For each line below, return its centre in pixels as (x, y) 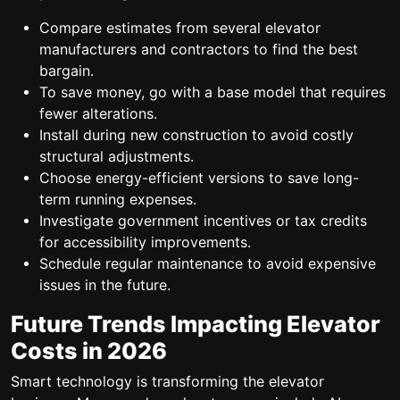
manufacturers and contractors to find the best (199, 49)
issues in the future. (105, 285)
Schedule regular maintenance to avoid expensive (208, 263)
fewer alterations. (98, 113)
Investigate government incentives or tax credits (203, 221)
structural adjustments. (117, 156)
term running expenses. (118, 199)
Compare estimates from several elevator (180, 28)
